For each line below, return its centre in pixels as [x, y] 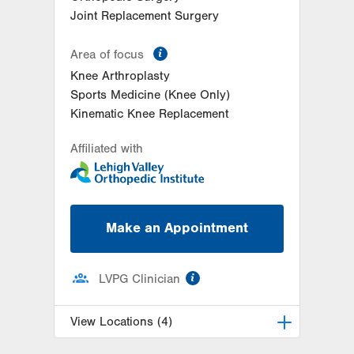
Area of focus [109, 55]
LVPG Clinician [139, 279]
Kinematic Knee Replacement [149, 114]
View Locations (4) [121, 321]
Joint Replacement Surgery [145, 16]
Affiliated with [107, 149]
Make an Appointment [177, 228]
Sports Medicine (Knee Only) [150, 95]
